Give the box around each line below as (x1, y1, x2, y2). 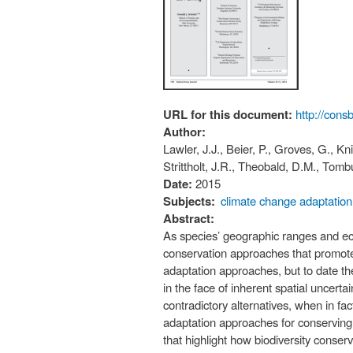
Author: (163, 123, 209, 141)
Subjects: (163, 192, 215, 210)
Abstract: (163, 210, 217, 228)
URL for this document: (163, 106, 295, 124)
